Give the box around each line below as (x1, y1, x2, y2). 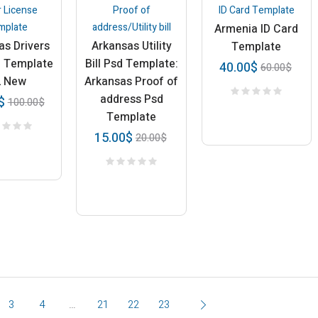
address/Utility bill (92, 20, 171, 35)
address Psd (99, 91, 163, 109)
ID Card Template (218, 3, 295, 18)
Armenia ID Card (214, 21, 299, 38)
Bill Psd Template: (84, 55, 178, 73)
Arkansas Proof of (84, 73, 179, 91)
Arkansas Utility (91, 38, 172, 55)
